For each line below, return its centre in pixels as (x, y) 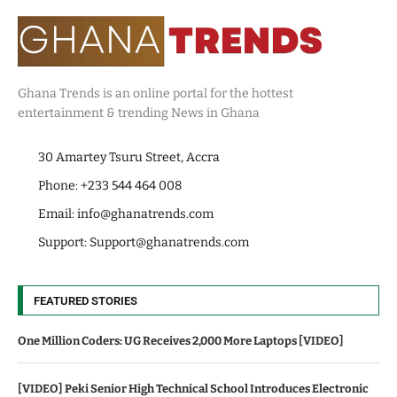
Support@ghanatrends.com (169, 243)
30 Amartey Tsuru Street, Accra (128, 158)
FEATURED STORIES (86, 301)
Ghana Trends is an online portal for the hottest (156, 94)
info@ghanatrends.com (145, 214)
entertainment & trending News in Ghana (139, 113)
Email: (57, 214)
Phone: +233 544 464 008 (109, 186)
